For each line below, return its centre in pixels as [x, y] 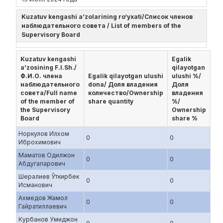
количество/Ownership [126, 93]
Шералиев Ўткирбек [49, 176]
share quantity [111, 101]
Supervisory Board [52, 35]
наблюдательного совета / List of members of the [101, 26]
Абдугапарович [42, 164]
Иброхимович [40, 142]
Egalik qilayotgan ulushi [126, 76]
